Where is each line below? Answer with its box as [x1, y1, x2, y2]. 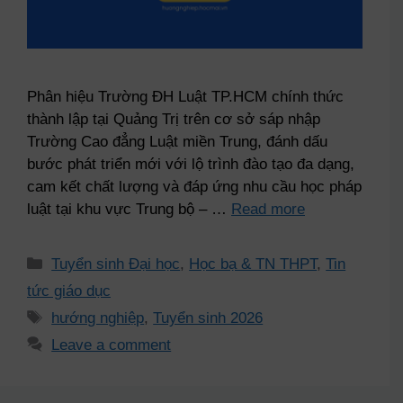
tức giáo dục [27, 282, 111, 300]
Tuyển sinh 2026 [153, 309, 264, 327]
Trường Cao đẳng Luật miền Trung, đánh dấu [27, 132, 327, 150]
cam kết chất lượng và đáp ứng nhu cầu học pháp [27, 177, 362, 195]
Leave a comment [51, 336, 172, 354]
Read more [231, 200, 305, 218]
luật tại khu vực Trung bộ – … [27, 200, 231, 218]
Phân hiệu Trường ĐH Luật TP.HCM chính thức [27, 87, 344, 105]
